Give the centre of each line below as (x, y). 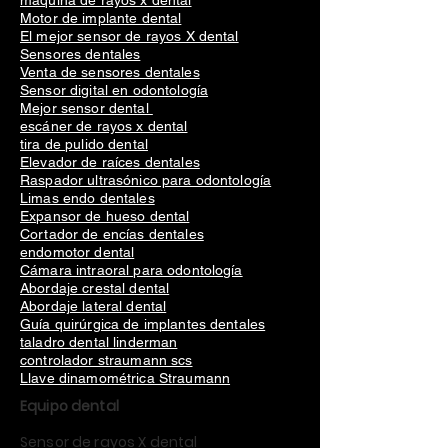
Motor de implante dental (101, 18)
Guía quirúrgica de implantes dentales (143, 324)
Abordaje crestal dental (95, 288)
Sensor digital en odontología (114, 90)
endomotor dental (77, 252)
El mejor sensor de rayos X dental (129, 36)
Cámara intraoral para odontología (131, 270)
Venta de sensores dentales (110, 72)
